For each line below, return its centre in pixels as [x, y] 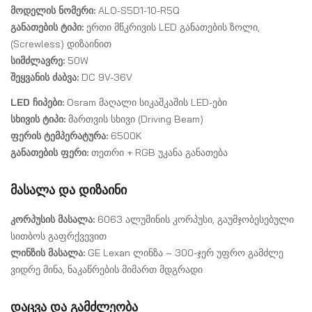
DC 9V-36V [106, 78]
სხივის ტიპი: [38, 119]
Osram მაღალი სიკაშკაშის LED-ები [146, 103]
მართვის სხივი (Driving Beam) [134, 119]
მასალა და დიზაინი [69, 190]
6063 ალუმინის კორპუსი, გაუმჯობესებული [194, 220]
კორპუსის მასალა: [53, 220]
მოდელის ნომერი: [53, 11]
